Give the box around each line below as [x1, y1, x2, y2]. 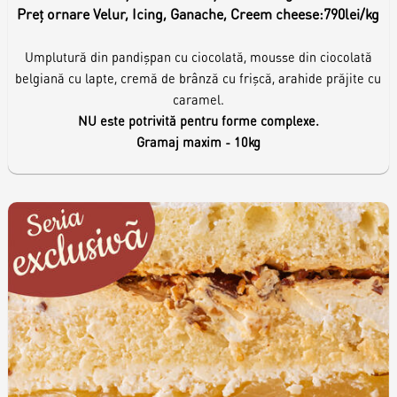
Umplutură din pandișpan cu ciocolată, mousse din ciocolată [24, 49, 372, 66]
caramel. [172, 91, 224, 108]
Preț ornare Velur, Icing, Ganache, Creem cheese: [17, 4, 324, 24]
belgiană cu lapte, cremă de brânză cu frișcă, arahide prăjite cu [15, 70, 382, 87]
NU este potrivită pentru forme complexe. [77, 113, 319, 129]
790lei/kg [323, 4, 380, 24]
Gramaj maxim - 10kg [136, 134, 261, 151]
